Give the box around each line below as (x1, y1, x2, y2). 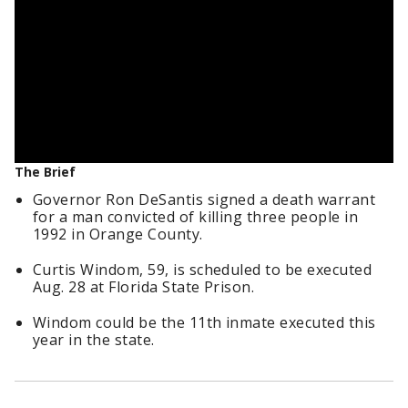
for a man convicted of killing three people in (33, 207, 359, 227)
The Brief (15, 163, 76, 180)
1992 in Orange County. (33, 224, 203, 244)
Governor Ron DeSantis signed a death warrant (33, 189, 376, 209)
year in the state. (33, 330, 155, 350)
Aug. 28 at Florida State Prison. (33, 277, 255, 297)
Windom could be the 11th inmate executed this (33, 312, 376, 332)
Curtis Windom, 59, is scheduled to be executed (33, 260, 372, 280)
